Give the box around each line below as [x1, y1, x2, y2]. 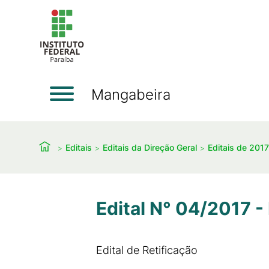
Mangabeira [91, 85, 171, 103]
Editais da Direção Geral [103, 142, 197, 153]
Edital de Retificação [96, 244, 198, 256]
